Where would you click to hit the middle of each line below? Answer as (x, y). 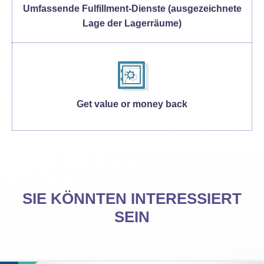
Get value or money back (132, 104)
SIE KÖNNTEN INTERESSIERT (132, 198)
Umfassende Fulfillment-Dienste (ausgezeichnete (132, 8)
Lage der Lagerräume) (132, 23)
